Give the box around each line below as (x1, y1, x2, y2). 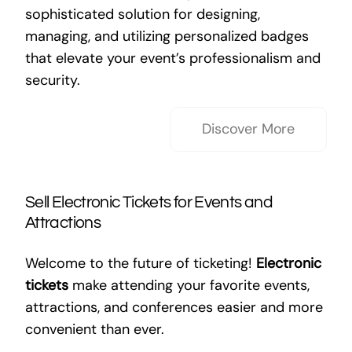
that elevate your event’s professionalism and (24, 49, 321, 68)
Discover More (202, 119, 295, 138)
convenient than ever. (24, 320, 164, 339)
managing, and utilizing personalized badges (24, 27, 309, 46)
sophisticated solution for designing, (24, 5, 260, 24)
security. (24, 71, 80, 90)
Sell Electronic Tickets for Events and (24, 194, 273, 211)
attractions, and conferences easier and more (24, 298, 323, 317)
